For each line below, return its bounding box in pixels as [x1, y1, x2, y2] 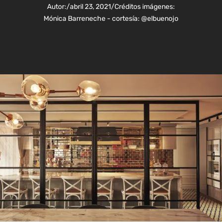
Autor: [47, 2, 66, 11]
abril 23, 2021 [70, 2, 111, 11]
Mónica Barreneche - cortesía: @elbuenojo [44, 14, 178, 23]
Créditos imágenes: [114, 2, 175, 11]
